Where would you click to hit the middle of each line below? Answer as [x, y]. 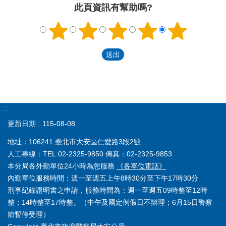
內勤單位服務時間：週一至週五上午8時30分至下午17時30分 [103, 178]
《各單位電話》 [141, 166]
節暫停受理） [29, 215]
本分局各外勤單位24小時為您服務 [62, 166]
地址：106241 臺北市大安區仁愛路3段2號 [74, 142]
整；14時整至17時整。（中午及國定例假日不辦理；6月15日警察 [110, 203]
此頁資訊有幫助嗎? [113, 8]
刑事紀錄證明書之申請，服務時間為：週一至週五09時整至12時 [107, 190]
